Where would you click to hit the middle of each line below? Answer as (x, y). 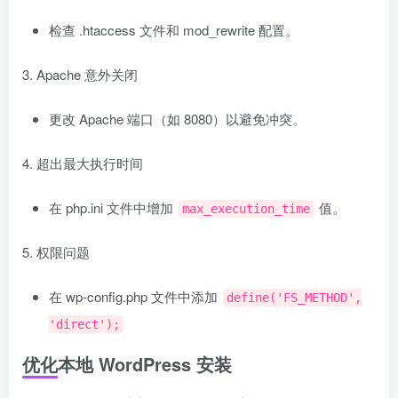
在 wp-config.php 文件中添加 (135, 296)
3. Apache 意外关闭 (80, 74)
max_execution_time (246, 208)
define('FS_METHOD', (294, 297)
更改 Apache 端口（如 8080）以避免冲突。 (177, 118)
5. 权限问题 (56, 251)
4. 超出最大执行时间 (83, 163)
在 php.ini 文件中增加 (113, 207)
